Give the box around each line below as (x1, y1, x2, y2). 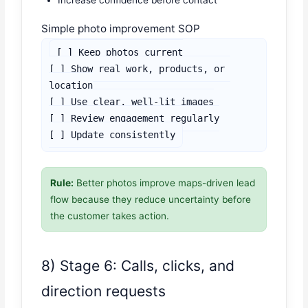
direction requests (41, 282, 166, 300)
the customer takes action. (50, 210, 170, 222)
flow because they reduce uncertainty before (50, 194, 252, 206)
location (49, 80, 93, 91)
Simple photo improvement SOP (41, 22, 201, 36)
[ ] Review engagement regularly (49, 113, 220, 124)
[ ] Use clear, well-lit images (49, 96, 214, 108)
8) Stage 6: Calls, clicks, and (41, 256, 235, 274)
